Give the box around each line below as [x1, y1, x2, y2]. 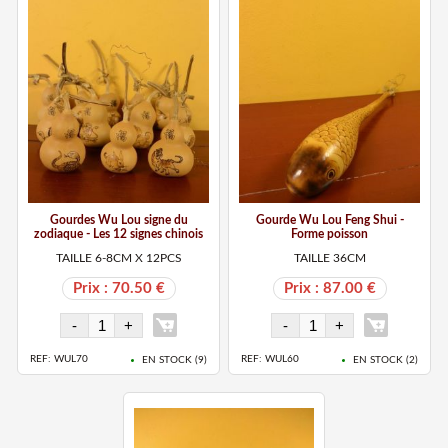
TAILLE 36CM [293, 251, 366, 264]
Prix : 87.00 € [283, 280, 376, 296]
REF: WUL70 [30, 354, 89, 365]
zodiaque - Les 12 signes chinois [34, 227, 204, 240]
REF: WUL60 [241, 354, 300, 365]
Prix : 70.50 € [72, 280, 165, 296]
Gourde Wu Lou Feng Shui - [255, 213, 404, 226]
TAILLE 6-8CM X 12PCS [55, 251, 182, 264]
